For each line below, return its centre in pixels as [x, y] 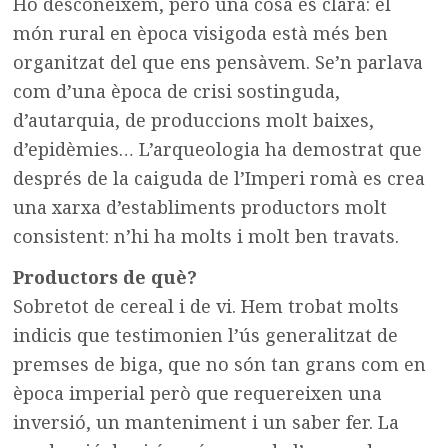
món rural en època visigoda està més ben [201, 33]
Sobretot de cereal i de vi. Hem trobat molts [206, 306]
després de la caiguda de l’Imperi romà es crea [219, 178]
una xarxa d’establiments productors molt [200, 207]
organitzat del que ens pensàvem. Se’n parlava [218, 62]
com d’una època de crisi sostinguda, [177, 91]
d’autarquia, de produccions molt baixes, [194, 120]
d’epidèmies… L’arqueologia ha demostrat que [218, 149]
